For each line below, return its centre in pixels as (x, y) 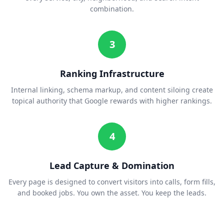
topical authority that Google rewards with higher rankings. (112, 101)
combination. (112, 9)
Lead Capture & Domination (112, 166)
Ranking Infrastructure (112, 74)
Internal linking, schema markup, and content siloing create (112, 90)
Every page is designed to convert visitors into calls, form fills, (112, 182)
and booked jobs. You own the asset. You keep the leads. (112, 193)
